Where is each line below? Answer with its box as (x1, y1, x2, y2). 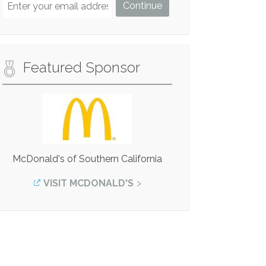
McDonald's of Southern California (12, 153, 163, 164)
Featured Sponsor (23, 58, 141, 76)
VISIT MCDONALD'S (43, 177, 134, 189)
